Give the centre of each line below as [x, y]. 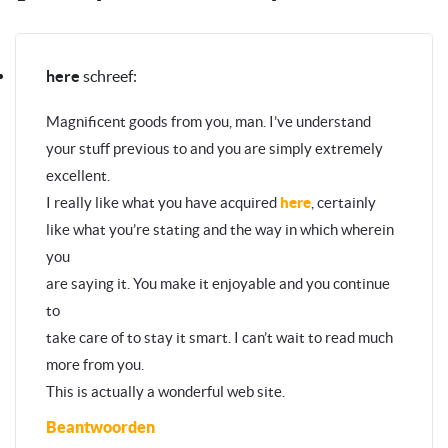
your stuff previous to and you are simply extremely [214, 148]
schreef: [110, 75]
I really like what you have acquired [163, 202]
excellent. [78, 175]
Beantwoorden [100, 426]
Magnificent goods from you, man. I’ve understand [208, 121]
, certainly [343, 202]
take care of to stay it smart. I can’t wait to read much [219, 337]
